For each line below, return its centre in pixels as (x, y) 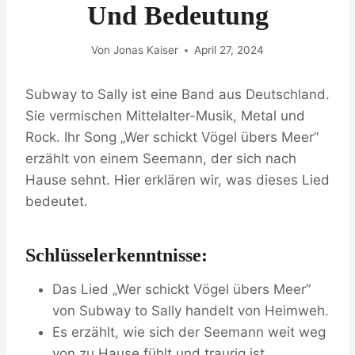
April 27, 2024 (229, 50)
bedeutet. (57, 202)
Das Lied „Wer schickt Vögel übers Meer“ (181, 290)
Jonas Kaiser (145, 50)
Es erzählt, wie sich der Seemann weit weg (189, 332)
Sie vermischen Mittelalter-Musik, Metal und (165, 116)
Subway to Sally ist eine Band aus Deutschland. (177, 95)
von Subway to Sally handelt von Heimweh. (191, 311)
